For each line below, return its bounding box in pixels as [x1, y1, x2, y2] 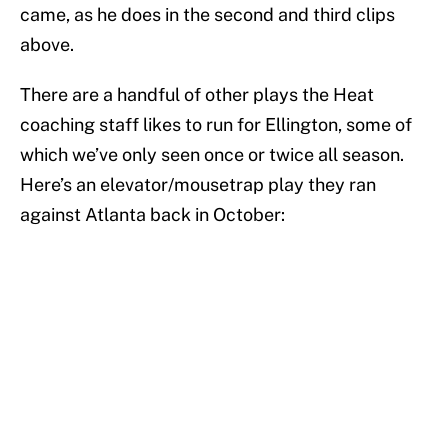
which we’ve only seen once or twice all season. [20, 144, 404, 166]
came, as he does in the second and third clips [20, 4, 395, 26]
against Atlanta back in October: [20, 204, 285, 226]
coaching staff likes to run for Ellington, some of [20, 114, 412, 136]
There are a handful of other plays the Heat [20, 84, 374, 106]
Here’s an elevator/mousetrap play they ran [20, 174, 376, 196]
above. [20, 34, 74, 56]
